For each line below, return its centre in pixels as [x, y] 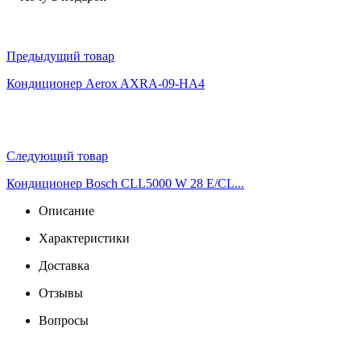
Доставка [64, 265]
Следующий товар [57, 156]
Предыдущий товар [60, 56]
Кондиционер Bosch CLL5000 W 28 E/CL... [125, 183]
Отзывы [61, 293]
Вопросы [64, 320]
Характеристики [84, 238]
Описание [66, 210]
